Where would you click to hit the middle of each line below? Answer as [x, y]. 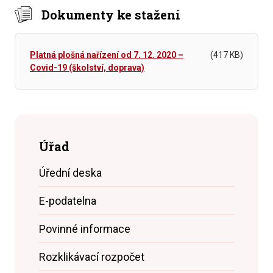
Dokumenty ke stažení [111, 15]
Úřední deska [70, 173]
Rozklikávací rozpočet [92, 257]
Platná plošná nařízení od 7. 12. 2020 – [107, 55]
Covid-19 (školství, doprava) [87, 68]
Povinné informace [85, 229]
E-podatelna [68, 201]
